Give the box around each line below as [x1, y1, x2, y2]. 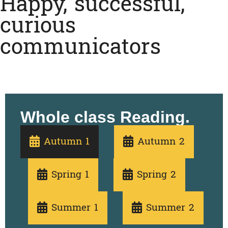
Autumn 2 [137, 133, 185, 151]
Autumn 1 [44, 133, 90, 151]
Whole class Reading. [20, 108, 190, 127]
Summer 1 [51, 199, 98, 217]
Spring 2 [137, 166, 176, 184]
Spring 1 [51, 166, 89, 184]
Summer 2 [146, 199, 194, 217]
